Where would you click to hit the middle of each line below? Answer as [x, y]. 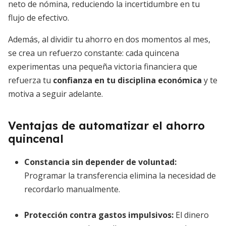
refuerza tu [31, 80]
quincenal [36, 139]
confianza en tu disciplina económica [127, 80]
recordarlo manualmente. [72, 189]
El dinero [191, 215]
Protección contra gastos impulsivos [98, 215]
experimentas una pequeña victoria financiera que [103, 67]
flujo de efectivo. [39, 18]
